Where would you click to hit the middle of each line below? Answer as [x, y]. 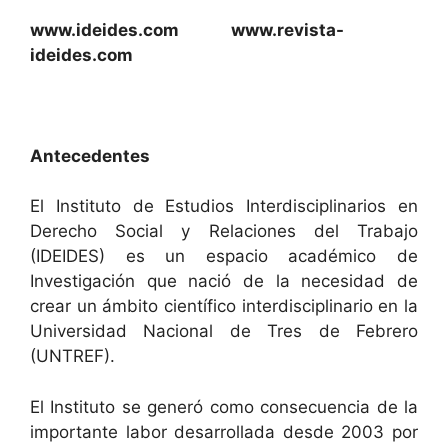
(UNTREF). [72, 356]
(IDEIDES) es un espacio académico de [224, 256]
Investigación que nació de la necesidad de [224, 281]
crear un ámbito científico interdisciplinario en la [224, 306]
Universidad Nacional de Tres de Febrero [224, 331]
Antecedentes [90, 155]
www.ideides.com [130, 29]
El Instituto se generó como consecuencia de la [224, 406]
